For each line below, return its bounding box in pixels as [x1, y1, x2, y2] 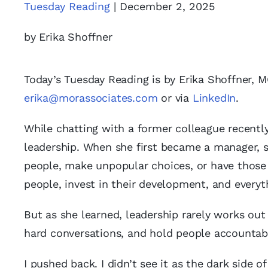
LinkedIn [192, 92, 236, 104]
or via [157, 92, 193, 104]
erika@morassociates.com [24, 92, 158, 104]
